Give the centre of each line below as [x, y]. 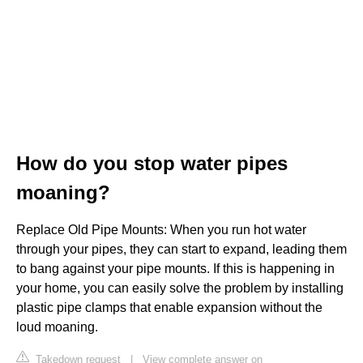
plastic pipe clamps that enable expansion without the [169, 307]
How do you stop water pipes [152, 163]
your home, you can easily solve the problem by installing [180, 288]
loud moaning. [57, 327]
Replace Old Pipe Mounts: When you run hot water [161, 229]
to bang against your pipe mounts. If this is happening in [175, 268]
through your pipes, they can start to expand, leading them [181, 249]
